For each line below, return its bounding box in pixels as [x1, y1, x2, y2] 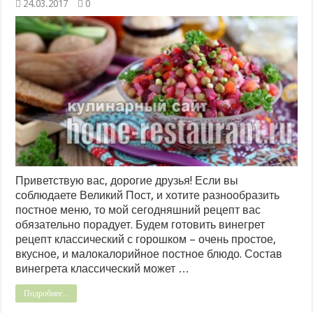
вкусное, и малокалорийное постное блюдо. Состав [15, 247, 283, 261]
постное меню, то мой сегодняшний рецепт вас [15, 203, 261, 217]
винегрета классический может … [15, 262, 190, 276]
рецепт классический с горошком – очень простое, [15, 233, 277, 247]
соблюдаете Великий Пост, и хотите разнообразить [15, 189, 280, 203]
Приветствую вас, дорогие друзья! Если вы [15, 174, 239, 188]
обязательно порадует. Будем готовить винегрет [15, 218, 265, 232]
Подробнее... [24, 289, 69, 299]
